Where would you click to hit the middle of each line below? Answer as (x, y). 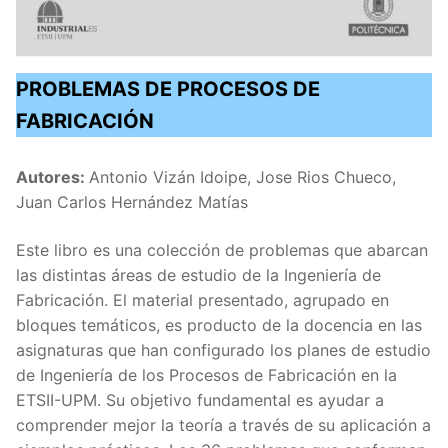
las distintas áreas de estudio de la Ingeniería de (198, 275)
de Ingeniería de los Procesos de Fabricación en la (206, 375)
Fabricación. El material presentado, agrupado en (202, 300)
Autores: (52, 177)
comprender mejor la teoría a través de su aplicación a (223, 425)
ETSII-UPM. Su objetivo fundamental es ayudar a (200, 400)
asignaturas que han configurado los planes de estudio (223, 350)
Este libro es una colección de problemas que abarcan (222, 250)
